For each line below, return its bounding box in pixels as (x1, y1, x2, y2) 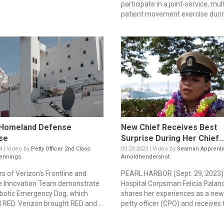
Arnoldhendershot (120, 153, 169, 160)
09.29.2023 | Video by (120, 145, 177, 152)
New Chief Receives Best (120, 122, 217, 132)
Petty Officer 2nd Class (31, 145, 90, 152)
